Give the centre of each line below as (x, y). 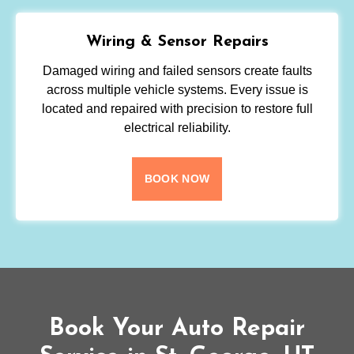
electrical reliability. (177, 128)
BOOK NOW (177, 179)
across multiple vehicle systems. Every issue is (177, 90)
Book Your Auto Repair (177, 330)
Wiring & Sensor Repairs (177, 42)
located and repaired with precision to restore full (177, 109)
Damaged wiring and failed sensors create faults (177, 71)
